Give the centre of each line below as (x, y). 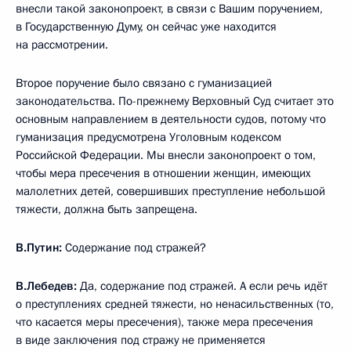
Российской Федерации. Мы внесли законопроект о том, (166, 156)
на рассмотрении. (62, 45)
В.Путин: (40, 248)
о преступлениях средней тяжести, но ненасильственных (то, (175, 304)
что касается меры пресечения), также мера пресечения (165, 322)
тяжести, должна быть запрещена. (107, 210)
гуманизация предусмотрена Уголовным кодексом (148, 138)
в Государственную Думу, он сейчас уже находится (146, 27)
